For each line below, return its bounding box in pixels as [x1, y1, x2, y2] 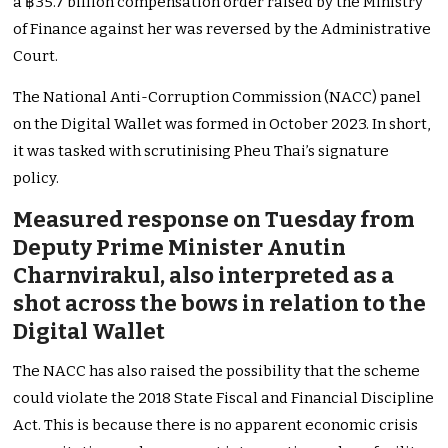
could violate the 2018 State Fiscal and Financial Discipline [13, 389, 435, 408]
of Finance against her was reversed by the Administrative [13, 20, 432, 39]
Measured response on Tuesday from [13, 206, 416, 234]
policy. [13, 169, 60, 188]
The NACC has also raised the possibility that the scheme [13, 362, 421, 381]
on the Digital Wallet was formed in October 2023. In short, [13, 115, 431, 134]
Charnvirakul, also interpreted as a [13, 262, 395, 290]
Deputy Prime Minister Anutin [13, 234, 347, 262]
